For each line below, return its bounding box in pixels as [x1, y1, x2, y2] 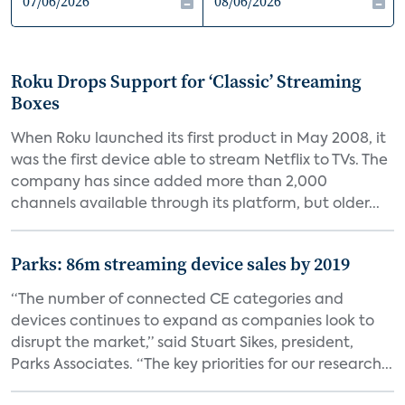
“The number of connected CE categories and [11, 293, 344, 307]
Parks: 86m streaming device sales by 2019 [11, 251, 350, 277]
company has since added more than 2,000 [11, 175, 327, 190]
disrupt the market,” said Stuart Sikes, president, [11, 336, 353, 351]
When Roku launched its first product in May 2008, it [11, 132, 386, 146]
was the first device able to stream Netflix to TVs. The [11, 154, 388, 168]
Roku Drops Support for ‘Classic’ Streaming [11, 69, 362, 94]
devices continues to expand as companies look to [11, 315, 374, 329]
